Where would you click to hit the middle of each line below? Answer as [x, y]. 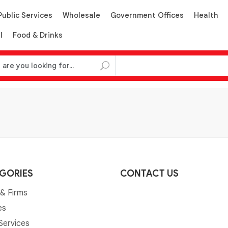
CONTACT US [149, 174]
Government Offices [147, 15]
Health [206, 15]
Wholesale [81, 15]
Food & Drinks [38, 35]
